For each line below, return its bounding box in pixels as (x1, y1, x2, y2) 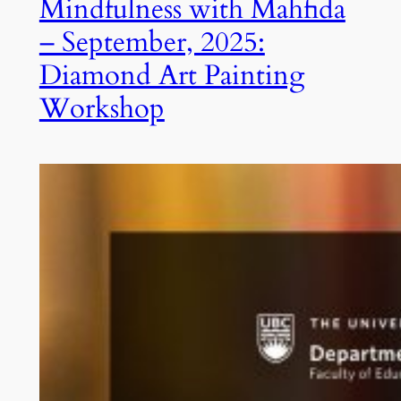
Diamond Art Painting (38, 56, 304, 95)
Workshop (38, 90, 165, 128)
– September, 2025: (38, 23, 265, 62)
